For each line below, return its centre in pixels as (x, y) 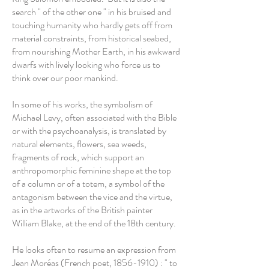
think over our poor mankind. (65, 78)
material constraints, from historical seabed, (92, 38)
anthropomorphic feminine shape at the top (92, 170)
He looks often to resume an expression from (94, 249)
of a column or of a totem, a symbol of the (88, 183)
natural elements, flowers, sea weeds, (79, 144)
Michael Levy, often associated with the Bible (94, 117)
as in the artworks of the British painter (82, 210)
